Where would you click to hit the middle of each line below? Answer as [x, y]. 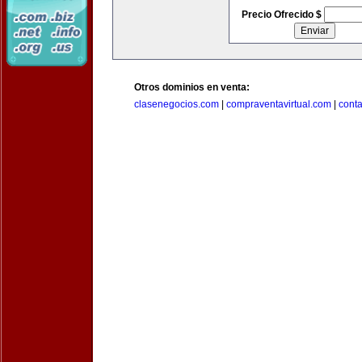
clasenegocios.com [177, 104]
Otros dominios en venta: [192, 87]
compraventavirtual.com [279, 104]
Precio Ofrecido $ [282, 15]
